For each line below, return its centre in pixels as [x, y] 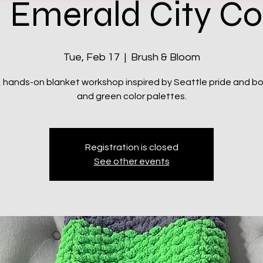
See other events [131, 161]
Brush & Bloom [165, 57]
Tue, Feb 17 [91, 57]
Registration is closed [131, 147]
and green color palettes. [131, 96]
